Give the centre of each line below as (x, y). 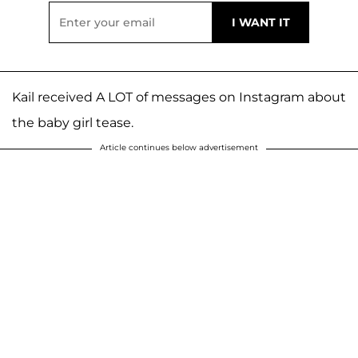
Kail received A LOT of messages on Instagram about (179, 97)
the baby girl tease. (73, 123)
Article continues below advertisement (179, 148)
